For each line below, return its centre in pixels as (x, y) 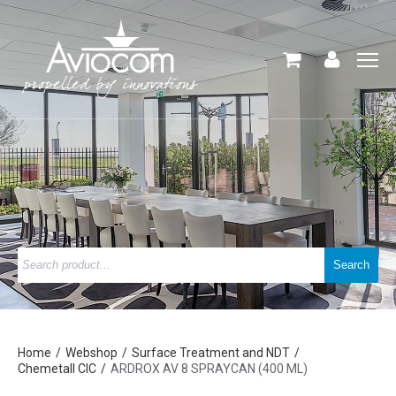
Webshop (91, 353)
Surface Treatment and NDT (211, 353)
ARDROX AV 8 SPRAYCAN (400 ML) (209, 369)
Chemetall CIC (57, 369)
